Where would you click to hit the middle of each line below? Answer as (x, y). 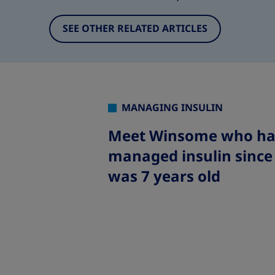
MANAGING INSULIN (172, 108)
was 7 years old (164, 176)
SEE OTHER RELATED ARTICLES (135, 29)
